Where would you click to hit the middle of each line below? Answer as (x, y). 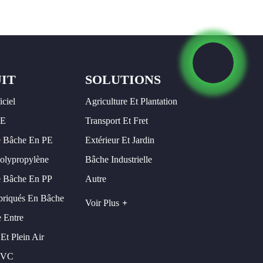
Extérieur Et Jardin (119, 140)
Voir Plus (102, 203)
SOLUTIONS (123, 79)
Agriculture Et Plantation (131, 102)
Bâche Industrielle (118, 160)
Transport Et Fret (116, 121)
